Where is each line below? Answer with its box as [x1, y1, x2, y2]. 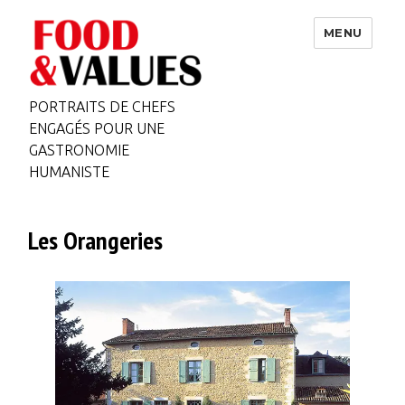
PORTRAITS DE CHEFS [28, 99, 175, 116]
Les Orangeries [28, 222, 164, 257]
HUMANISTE [28, 164, 109, 181]
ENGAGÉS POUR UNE [28, 120, 165, 137]
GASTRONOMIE [28, 142, 129, 159]
